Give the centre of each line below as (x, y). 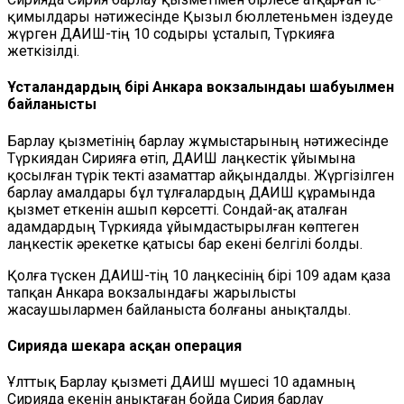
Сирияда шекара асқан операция (124, 345)
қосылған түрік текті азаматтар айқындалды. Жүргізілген (201, 175)
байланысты (52, 105)
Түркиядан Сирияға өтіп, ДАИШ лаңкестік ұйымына (181, 158)
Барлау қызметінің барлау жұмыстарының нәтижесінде (198, 141)
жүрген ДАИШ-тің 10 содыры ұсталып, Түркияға (171, 34)
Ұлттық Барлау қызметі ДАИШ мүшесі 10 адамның (181, 382)
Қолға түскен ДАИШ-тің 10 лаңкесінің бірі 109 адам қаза (199, 275)
